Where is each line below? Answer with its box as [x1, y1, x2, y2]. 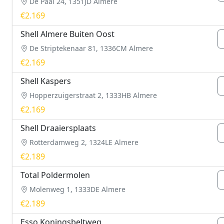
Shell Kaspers [20, 75, 71, 86]
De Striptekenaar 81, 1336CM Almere [27, 43, 153, 53]
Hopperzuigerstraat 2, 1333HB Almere [27, 90, 157, 100]
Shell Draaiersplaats [20, 122, 96, 133]
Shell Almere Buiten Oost [20, 28, 114, 39]
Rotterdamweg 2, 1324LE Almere [27, 137, 138, 147]
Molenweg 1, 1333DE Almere [27, 184, 125, 194]
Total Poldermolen [20, 169, 90, 180]
